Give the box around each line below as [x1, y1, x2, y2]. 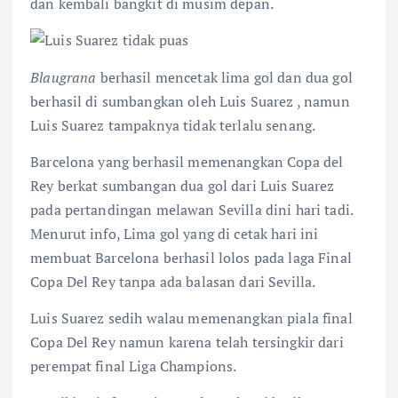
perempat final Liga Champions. [30, 355, 237, 376]
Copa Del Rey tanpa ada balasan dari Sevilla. [30, 271, 316, 291]
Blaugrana [30, 67, 97, 87]
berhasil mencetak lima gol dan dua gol [96, 67, 353, 87]
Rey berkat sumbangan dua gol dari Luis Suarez [30, 175, 335, 195]
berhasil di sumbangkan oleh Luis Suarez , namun [30, 91, 350, 111]
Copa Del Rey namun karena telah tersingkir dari [30, 331, 344, 352]
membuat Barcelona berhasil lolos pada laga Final [30, 247, 352, 267]
